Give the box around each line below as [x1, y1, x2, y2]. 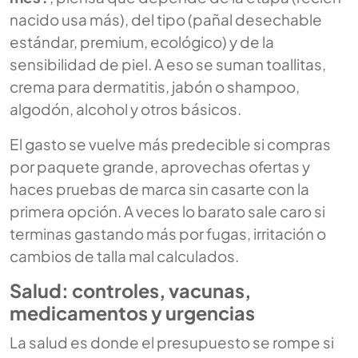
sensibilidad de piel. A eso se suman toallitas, [10, 54, 326, 74]
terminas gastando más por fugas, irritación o [10, 223, 326, 243]
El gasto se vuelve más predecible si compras [10, 133, 331, 153]
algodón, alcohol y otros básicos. [10, 98, 241, 118]
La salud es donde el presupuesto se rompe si [10, 332, 334, 352]
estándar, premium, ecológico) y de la [10, 31, 274, 51]
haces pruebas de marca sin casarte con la [10, 178, 309, 198]
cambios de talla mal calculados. [10, 245, 239, 265]
